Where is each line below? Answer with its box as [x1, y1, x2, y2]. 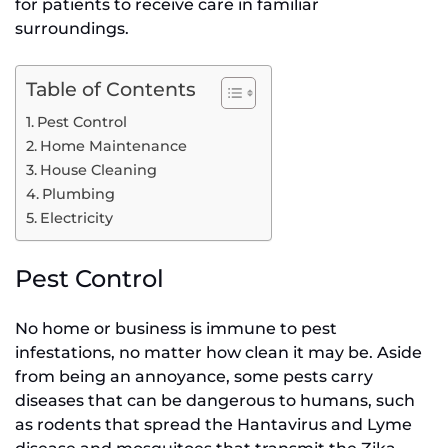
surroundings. [15, 19, 133, 39]
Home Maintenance [39, 137, 187, 156]
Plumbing [41, 185, 115, 204]
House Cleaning [39, 161, 157, 180]
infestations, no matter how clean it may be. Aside [15, 343, 422, 363]
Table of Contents [26, 77, 196, 102]
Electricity [39, 209, 113, 228]
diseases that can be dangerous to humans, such [15, 391, 415, 411]
